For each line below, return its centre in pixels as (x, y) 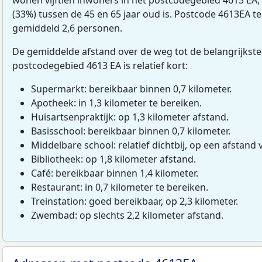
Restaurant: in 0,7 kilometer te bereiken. (120, 187)
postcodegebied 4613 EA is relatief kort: (100, 65)
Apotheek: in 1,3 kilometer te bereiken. (116, 103)
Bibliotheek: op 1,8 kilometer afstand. (113, 159)
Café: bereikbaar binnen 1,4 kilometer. (115, 173)
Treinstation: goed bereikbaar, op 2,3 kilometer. (135, 201)
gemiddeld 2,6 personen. (67, 28)
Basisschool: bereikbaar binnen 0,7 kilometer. (131, 131)
